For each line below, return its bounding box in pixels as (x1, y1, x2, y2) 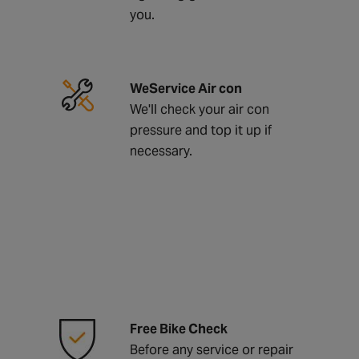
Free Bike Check (129, 320, 228, 337)
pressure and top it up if (129, 121, 272, 139)
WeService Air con (129, 79, 242, 97)
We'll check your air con (129, 100, 269, 118)
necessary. (129, 142, 192, 159)
